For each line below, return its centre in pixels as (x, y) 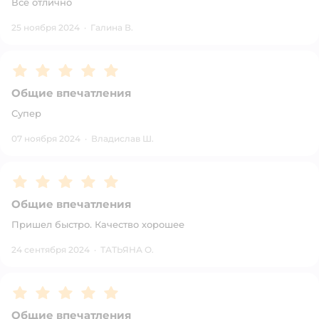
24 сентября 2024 (51, 250)
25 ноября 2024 (46, 27)
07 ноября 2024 (46, 138)
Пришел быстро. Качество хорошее (98, 224)
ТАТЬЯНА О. (127, 250)
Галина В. (112, 27)
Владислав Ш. (122, 138)
